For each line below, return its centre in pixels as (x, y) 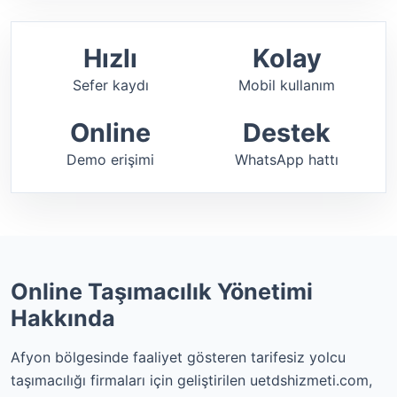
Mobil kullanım (287, 85)
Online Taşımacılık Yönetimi (162, 292)
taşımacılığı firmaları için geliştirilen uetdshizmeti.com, (191, 380)
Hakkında (63, 318)
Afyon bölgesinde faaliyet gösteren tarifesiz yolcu (178, 357)
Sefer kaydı (110, 85)
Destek (287, 132)
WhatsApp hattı (287, 160)
